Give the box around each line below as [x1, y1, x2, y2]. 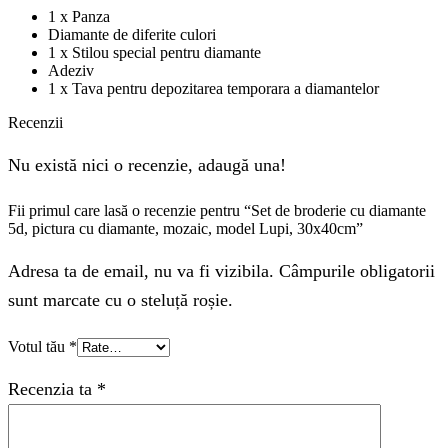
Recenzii [8, 114, 63, 132]
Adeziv [48, 62, 94, 80]
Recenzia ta [8, 378, 97, 399]
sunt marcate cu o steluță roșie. [8, 289, 233, 310]
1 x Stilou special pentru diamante [48, 44, 261, 62]
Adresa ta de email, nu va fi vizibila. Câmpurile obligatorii [8, 260, 435, 281]
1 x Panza [48, 8, 110, 26]
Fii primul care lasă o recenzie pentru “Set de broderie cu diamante [8, 202, 426, 220]
